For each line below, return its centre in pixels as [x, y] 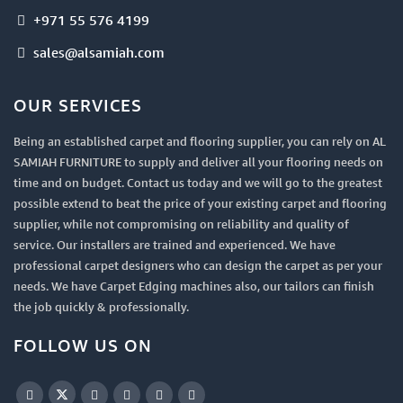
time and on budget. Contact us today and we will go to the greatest [198, 183]
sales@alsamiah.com [99, 52]
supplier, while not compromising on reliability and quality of [181, 224]
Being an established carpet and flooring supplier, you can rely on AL [200, 141]
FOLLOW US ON [83, 345]
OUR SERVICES [78, 105]
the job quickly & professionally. [101, 307]
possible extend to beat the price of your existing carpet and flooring [200, 203]
